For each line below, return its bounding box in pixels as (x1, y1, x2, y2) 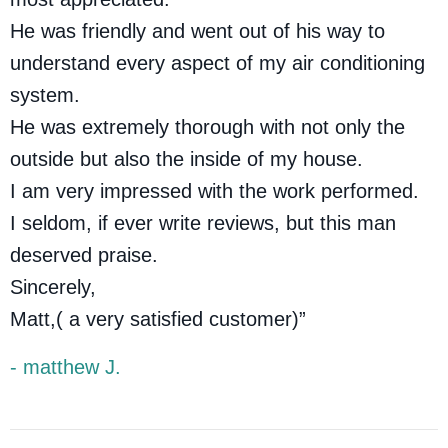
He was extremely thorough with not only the (10, 116, 405, 138)
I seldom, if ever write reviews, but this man (10, 212, 396, 234)
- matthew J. (10, 356, 121, 378)
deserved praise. (10, 244, 158, 266)
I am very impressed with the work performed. (10, 180, 419, 202)
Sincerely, (10, 276, 96, 298)
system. (10, 84, 80, 106)
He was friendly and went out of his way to (10, 20, 385, 42)
